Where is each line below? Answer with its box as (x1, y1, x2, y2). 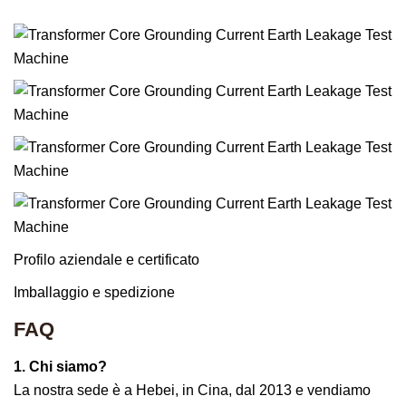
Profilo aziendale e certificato (14, 252, 199, 267)
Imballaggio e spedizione (14, 285, 175, 300)
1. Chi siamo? (14, 359, 107, 374)
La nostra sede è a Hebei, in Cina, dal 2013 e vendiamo (14, 382, 371, 398)
